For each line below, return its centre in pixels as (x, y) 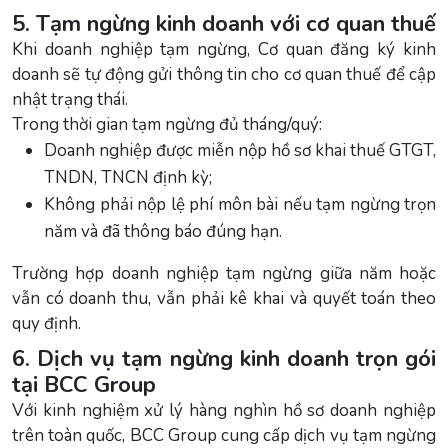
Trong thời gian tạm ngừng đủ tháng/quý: (167, 124)
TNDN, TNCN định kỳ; (128, 177)
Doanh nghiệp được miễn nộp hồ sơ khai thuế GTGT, (240, 150)
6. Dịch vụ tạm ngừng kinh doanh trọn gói (224, 358)
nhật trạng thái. (70, 99)
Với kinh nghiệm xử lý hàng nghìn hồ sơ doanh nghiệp (224, 410)
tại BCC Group (84, 384)
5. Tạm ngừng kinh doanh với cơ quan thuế (224, 23)
